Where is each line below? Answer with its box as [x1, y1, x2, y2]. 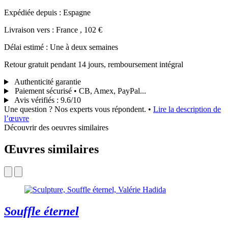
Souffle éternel [4, 205, 79, 218]
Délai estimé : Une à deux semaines [4, 43, 118, 52]
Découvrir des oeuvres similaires [4, 123, 108, 132]
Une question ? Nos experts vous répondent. [4, 105, 148, 114]
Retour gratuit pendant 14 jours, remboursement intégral [4, 60, 183, 69]
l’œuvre [4, 114, 29, 123]
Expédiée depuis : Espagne [4, 8, 91, 17]
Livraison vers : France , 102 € [4, 25, 102, 35]
